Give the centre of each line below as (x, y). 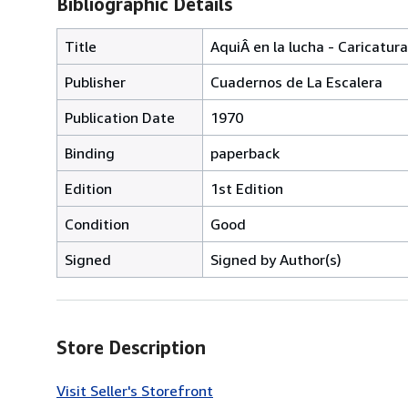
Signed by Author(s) (276, 259)
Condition (97, 224)
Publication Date (120, 117)
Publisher (95, 82)
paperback (245, 153)
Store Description (131, 347)
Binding (90, 153)
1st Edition (247, 188)
